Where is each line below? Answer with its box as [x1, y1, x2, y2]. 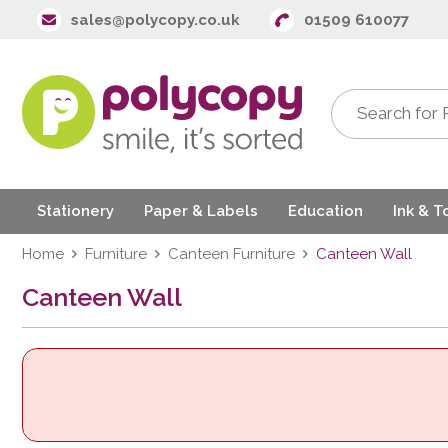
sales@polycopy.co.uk [71, 10, 240, 29]
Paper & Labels [144, 202, 258, 221]
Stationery [37, 202, 114, 221]
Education [288, 202, 363, 221]
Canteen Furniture [168, 244, 295, 263]
